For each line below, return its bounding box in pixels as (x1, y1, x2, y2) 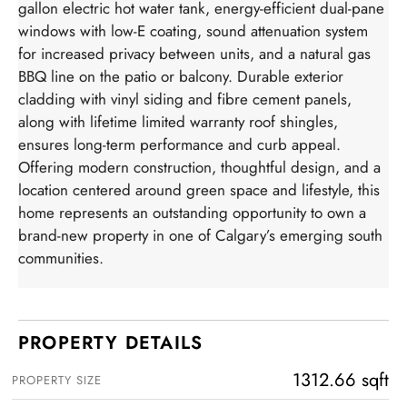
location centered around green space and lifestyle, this (18, 178, 380, 201)
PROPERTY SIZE (12, 371, 102, 389)
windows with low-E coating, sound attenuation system (18, 19, 368, 42)
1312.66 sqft (293, 366, 389, 393)
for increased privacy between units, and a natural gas (18, 42, 371, 65)
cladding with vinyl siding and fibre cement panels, (18, 87, 352, 110)
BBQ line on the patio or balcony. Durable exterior (18, 65, 343, 87)
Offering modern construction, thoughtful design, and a (18, 155, 381, 178)
